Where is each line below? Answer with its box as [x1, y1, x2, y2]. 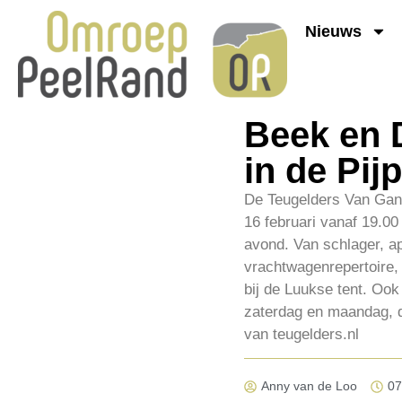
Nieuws [305, 22, 362, 40]
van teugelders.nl [244, 326, 359, 343]
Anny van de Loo [261, 379, 357, 394]
